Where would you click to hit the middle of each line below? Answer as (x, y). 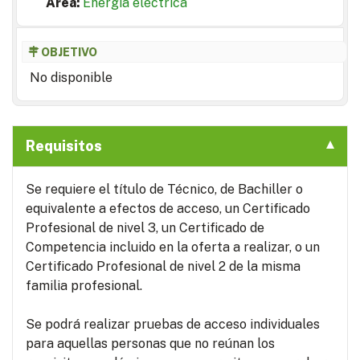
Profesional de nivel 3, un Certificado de (145, 227)
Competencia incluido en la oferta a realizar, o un (173, 247)
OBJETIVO (70, 53)
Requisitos (64, 145)
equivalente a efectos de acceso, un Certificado (168, 208)
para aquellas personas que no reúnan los (150, 343)
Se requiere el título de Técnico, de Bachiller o (164, 189)
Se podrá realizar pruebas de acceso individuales (173, 324)
